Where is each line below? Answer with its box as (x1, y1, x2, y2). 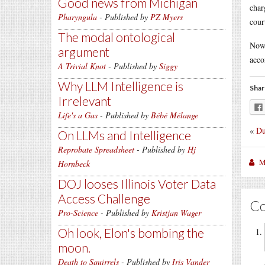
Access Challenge (58, 191, 150, 206)
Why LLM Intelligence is (58, 79, 183, 93)
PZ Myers (150, 11, 183, 22)
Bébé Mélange (151, 109, 198, 121)
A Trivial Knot (58, 60, 106, 72)
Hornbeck (58, 158, 90, 169)
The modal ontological (58, 30, 175, 44)
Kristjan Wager (151, 207, 201, 218)
